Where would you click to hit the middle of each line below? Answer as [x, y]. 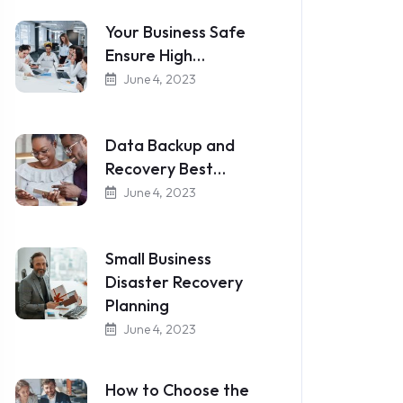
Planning [137, 305]
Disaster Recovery [174, 282]
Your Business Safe [175, 32]
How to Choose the [177, 390]
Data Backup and [170, 145]
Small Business [158, 259]
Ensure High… [155, 55]
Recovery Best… [166, 169]
